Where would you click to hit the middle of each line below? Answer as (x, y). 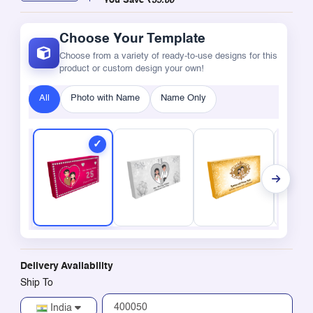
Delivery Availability (66, 266)
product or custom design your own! (131, 68)
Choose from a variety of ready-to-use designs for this (168, 56)
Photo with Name (105, 98)
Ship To (36, 283)
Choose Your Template (132, 38)
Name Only (183, 98)
